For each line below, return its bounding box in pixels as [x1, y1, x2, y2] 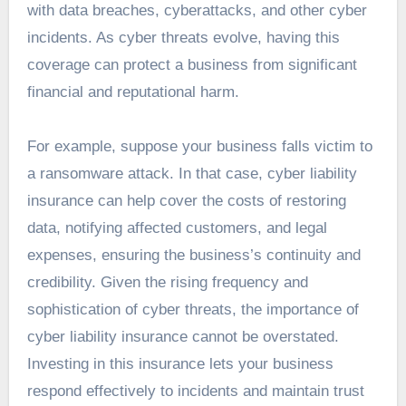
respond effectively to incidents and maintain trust [26, 382, 364, 400]
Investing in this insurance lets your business [26, 354, 333, 372]
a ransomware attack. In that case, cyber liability [26, 164, 357, 182]
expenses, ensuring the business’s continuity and [26, 246, 361, 264]
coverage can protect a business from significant [26, 55, 357, 73]
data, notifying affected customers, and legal [26, 218, 327, 237]
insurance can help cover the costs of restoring [26, 191, 346, 209]
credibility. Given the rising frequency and [26, 273, 308, 291]
